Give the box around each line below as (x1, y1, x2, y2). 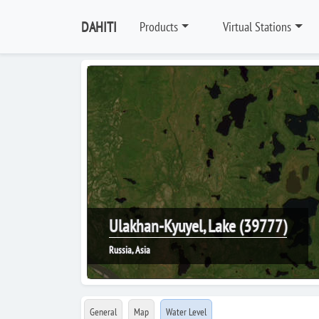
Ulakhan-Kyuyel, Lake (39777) (109, 215, 287, 237)
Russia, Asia (109, 244, 150, 256)
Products (140, 19, 178, 35)
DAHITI (81, 17, 117, 36)
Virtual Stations (223, 19, 292, 35)
